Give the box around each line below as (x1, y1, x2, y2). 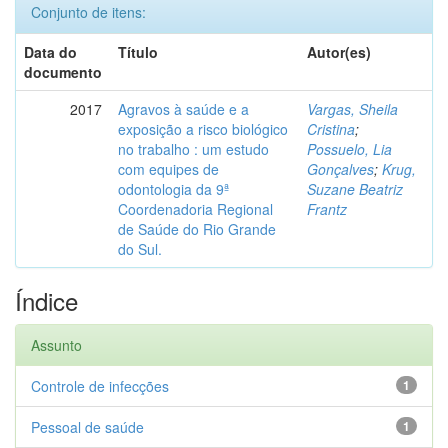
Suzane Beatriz (307, 179, 403, 199)
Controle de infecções (31, 376, 169, 396)
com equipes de (118, 159, 219, 179)
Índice (15, 283, 78, 318)
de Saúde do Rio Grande (118, 219, 276, 239)
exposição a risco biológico (118, 119, 288, 139)
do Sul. (118, 239, 162, 259)
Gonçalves (307, 159, 374, 179)
